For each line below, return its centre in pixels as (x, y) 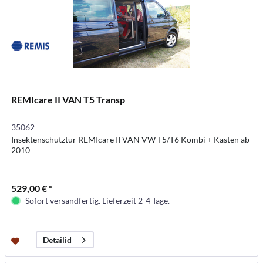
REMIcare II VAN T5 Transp (68, 100)
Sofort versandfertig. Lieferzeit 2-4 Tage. (98, 200)
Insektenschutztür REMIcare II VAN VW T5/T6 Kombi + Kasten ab (131, 139)
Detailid (58, 240)
